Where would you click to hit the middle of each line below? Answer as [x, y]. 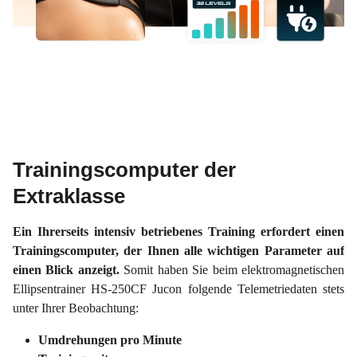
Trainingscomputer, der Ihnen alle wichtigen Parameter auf [178, 251]
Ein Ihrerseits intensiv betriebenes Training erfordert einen [178, 232]
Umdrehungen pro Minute [110, 340]
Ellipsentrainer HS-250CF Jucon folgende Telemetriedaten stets [178, 289]
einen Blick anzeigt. [69, 270]
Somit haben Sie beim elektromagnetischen [234, 270]
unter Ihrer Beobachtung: [76, 308]
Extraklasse [69, 196]
